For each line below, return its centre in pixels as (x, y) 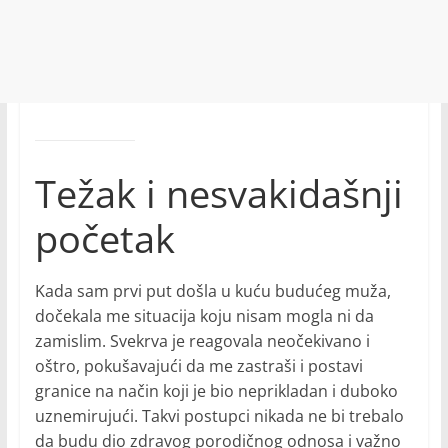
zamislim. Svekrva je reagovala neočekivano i (202, 341)
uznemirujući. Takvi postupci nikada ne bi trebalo (219, 416)
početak (104, 238)
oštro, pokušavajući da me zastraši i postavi (198, 366)
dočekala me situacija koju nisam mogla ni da (204, 316)
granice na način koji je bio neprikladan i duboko (216, 391)
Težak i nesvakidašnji (218, 193)
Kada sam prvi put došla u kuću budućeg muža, (212, 291)
